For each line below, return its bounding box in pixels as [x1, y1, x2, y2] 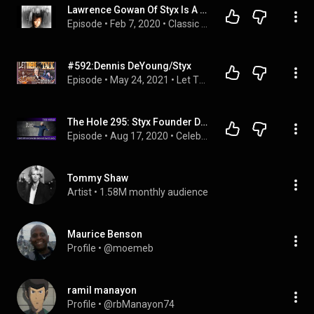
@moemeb [104, 243, 153, 254]
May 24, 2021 [110, 74, 169, 86]
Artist [67, 186, 92, 198]
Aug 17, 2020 [110, 130, 168, 142]
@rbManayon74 [104, 299, 175, 310]
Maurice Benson [67, 228, 142, 240]
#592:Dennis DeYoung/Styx [67, 60, 191, 71]
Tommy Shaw [67, 172, 128, 184]
